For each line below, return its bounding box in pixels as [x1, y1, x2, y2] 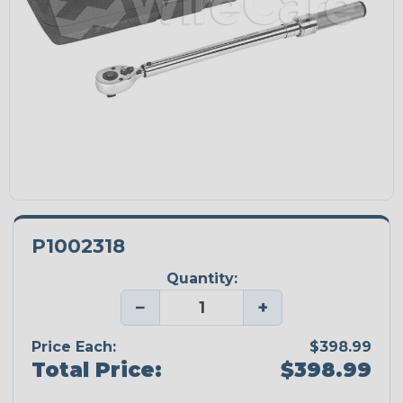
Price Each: [31, 337, 116, 355]
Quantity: [166, 270, 237, 288]
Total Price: [31, 356, 162, 382]
